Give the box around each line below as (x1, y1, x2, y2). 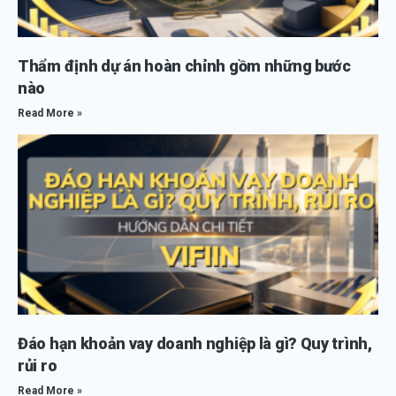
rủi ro (18, 356, 57, 375)
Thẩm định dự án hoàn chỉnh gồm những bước (18, 57, 351, 75)
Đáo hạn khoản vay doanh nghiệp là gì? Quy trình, (18, 334, 372, 353)
